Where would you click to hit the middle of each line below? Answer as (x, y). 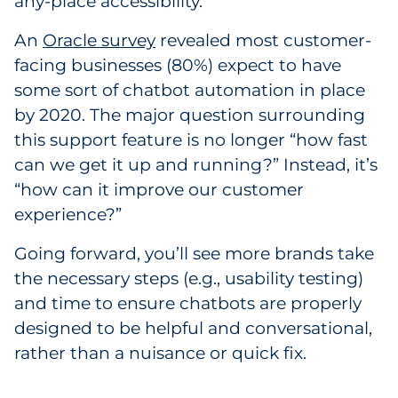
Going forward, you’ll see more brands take (194, 254)
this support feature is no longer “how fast (191, 140)
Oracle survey (99, 40)
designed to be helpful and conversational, (193, 328)
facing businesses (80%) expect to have (178, 65)
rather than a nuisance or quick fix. (160, 353)
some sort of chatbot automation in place (190, 90)
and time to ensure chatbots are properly (188, 303)
